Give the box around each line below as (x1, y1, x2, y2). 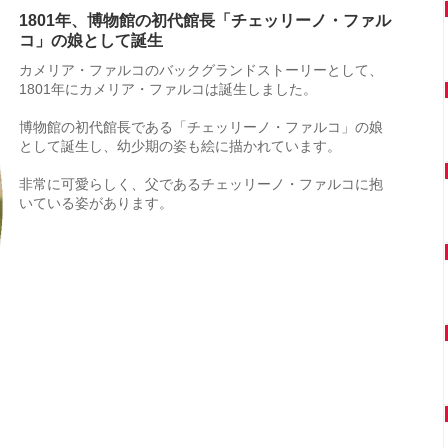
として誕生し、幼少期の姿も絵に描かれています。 (19, 138, 341, 155)
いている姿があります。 (19, 195, 173, 212)
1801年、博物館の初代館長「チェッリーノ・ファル (19, 12, 391, 30)
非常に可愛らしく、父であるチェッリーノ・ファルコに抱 (19, 176, 383, 193)
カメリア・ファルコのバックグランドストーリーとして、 (19, 62, 383, 79)
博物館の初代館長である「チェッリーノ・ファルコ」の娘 (19, 119, 383, 136)
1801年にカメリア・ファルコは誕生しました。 (19, 81, 317, 98)
